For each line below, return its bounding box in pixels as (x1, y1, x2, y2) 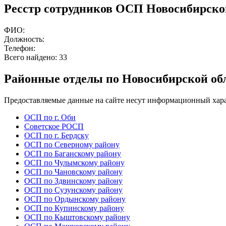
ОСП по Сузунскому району (24, 186, 123, 195)
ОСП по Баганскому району (24, 149, 121, 158)
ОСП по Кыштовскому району (24, 213, 130, 222)
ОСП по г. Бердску (24, 131, 89, 140)
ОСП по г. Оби (24, 113, 76, 122)
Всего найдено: (4, 53, 59, 62)
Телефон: (4, 44, 35, 53)
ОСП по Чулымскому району (24, 158, 125, 167)
